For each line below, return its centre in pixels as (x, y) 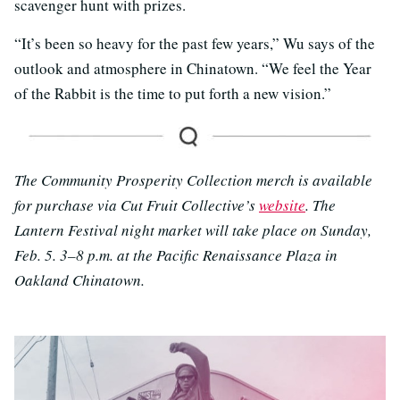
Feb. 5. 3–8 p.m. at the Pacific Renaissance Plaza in (176, 254)
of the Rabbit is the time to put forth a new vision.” (173, 93)
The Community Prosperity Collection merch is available (193, 179)
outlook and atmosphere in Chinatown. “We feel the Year (193, 68)
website (282, 204)
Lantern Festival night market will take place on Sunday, (193, 229)
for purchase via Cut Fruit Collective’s (137, 204)
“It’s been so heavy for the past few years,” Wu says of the (195, 43)
